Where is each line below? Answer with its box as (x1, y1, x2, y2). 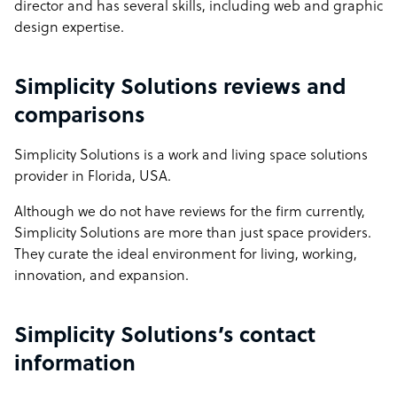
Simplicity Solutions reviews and (14, 77, 346, 100)
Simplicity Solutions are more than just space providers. (14, 226, 371, 242)
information (14, 354, 136, 377)
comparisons (14, 105, 145, 128)
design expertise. (14, 20, 124, 36)
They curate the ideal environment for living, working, (14, 247, 357, 263)
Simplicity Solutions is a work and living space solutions (14, 148, 368, 164)
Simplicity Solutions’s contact (14, 325, 315, 348)
